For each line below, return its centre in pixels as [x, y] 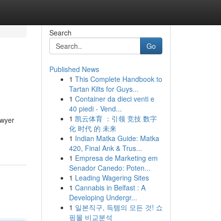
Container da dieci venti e [114, 99]
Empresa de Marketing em [116, 158]
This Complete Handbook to [118, 79]
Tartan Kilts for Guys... [104, 89]
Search [60, 33]
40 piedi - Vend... [95, 109]
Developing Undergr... [103, 197]
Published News [74, 69]
